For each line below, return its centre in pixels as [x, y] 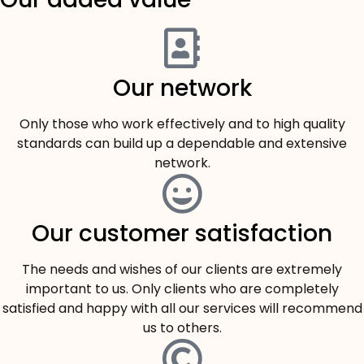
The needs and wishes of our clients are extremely [182, 269]
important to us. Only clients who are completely [182, 288]
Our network [182, 88]
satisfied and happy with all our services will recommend [182, 308]
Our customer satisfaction [182, 233]
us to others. [182, 327]
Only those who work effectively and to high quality [182, 123]
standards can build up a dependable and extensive [182, 143]
